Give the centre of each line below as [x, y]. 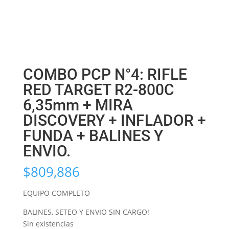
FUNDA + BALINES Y [93, 136]
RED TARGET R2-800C [98, 90]
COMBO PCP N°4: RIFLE [105, 75]
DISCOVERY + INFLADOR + [114, 121]
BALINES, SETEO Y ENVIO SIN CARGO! [86, 212]
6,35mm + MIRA [78, 105]
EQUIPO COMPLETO [56, 193]
